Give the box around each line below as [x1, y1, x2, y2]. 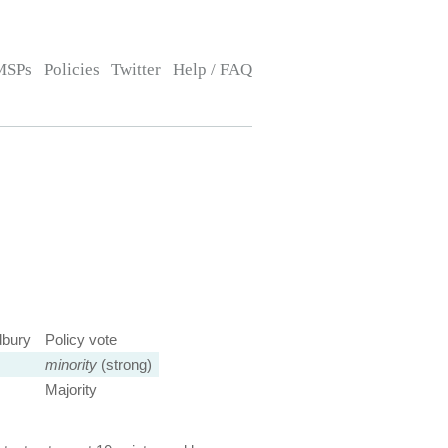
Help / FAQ [172, 60, 252, 79]
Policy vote [44, 331, 117, 348]
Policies [43, 60, 100, 79]
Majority [44, 381, 97, 398]
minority [44, 356, 97, 373]
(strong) [96, 356, 152, 373]
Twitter [111, 60, 162, 79]
